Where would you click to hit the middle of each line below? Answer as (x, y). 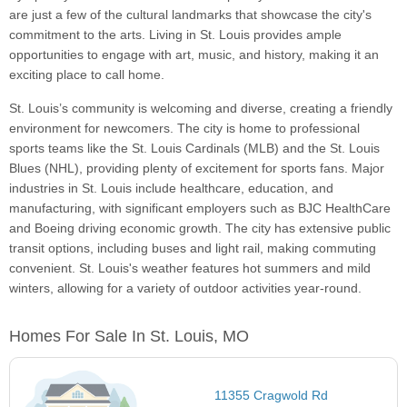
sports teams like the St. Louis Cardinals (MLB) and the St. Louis (194, 149)
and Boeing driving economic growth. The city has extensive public (200, 228)
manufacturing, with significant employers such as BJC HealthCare (200, 208)
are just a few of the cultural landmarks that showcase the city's (190, 15)
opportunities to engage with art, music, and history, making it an (194, 55)
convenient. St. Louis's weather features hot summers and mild (190, 268)
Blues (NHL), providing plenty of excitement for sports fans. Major (197, 169)
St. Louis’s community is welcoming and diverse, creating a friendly (201, 109)
